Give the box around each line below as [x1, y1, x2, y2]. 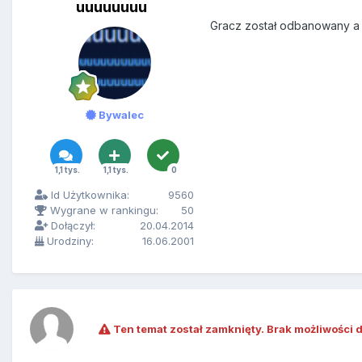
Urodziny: [44, 234, 94, 248]
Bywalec [95, 108, 144, 122]
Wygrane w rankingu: [47, 204, 158, 217]
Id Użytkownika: [48, 188, 129, 202]
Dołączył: [48, 219, 95, 233]
